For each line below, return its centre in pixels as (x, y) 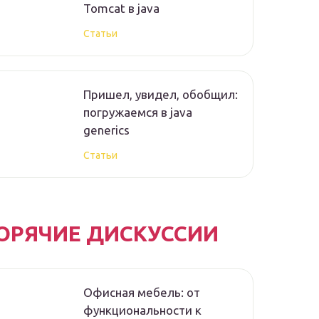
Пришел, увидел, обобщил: (161, 95)
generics (106, 130)
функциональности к (142, 310)
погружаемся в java (138, 113)
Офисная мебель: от (142, 293)
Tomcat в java (121, 9)
